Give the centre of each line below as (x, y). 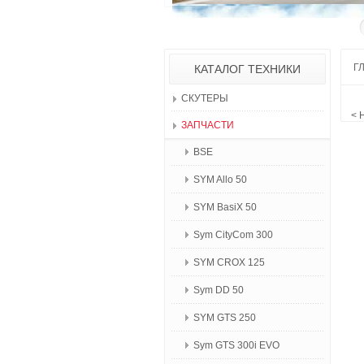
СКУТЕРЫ (205, 98)
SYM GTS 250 (225, 318)
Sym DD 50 (219, 290)
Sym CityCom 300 (233, 235)
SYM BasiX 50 (225, 207)
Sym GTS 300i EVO (236, 345)
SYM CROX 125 (229, 262)
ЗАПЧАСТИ (208, 125)
